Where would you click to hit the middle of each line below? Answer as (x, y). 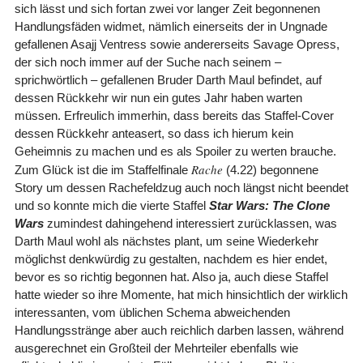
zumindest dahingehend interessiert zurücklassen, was (190, 223)
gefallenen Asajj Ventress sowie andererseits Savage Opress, (177, 44)
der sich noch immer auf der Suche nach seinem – (147, 62)
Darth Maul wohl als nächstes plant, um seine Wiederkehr (166, 241)
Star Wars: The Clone (269, 205)
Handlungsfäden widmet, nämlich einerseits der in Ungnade (171, 26)
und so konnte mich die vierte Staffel (111, 205)
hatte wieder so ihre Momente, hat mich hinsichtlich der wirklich (181, 294)
